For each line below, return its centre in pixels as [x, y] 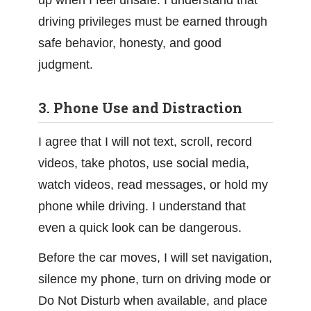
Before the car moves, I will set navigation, [155, 258]
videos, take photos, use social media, [144, 163]
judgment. [66, 65]
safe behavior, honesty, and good [130, 43]
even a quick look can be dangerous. [140, 228]
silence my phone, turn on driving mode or [154, 279]
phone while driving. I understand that [142, 206]
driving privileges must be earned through [153, 22]
